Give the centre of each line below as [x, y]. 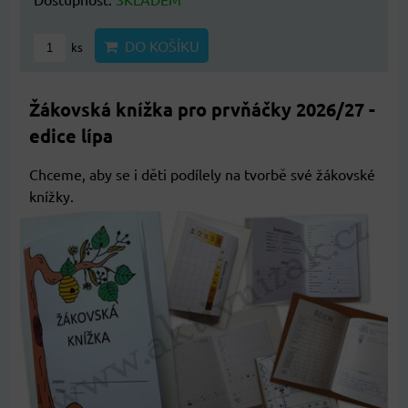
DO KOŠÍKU [158, 45]
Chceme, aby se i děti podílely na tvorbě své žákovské [202, 173]
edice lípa [71, 135]
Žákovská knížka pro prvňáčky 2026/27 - [202, 109]
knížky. [51, 195]
